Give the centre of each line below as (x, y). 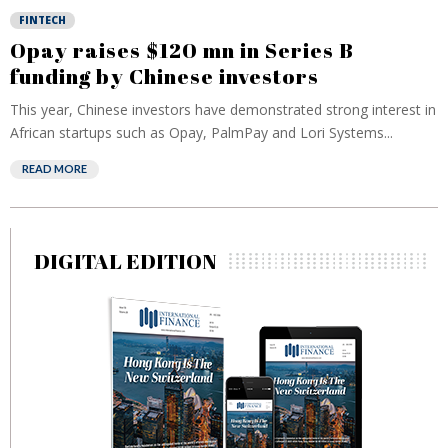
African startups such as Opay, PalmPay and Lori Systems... (201, 132)
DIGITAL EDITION (125, 261)
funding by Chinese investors (164, 76)
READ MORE (54, 168)
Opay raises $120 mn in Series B (182, 50)
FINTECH (42, 20)
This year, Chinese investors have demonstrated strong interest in (223, 109)
